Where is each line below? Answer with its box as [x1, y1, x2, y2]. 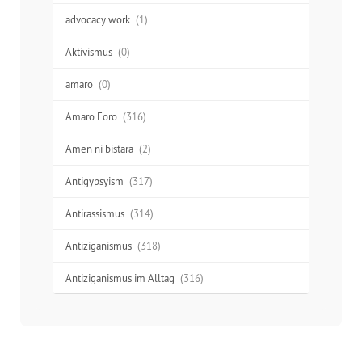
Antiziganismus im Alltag [65, 271, 175, 284]
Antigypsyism [65, 174, 124, 187]
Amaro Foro [65, 109, 117, 123]
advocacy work [65, 12, 130, 26]
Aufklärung [65, 303, 114, 317]
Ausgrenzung [65, 335, 124, 349]
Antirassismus [65, 206, 124, 220]
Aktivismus [65, 44, 112, 58]
